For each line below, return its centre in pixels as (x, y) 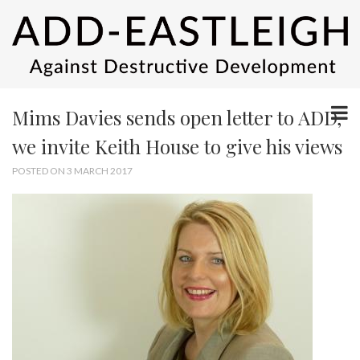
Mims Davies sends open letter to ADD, (177, 117)
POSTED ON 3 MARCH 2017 (72, 170)
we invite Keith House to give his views (177, 146)
